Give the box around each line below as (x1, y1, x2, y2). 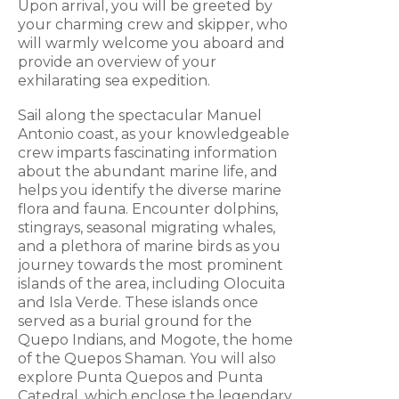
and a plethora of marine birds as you (18, 238, 281, 256)
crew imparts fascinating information (18, 144, 277, 162)
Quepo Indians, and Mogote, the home (18, 331, 293, 349)
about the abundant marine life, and (18, 163, 278, 181)
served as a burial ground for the (18, 313, 252, 330)
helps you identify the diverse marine (18, 182, 281, 199)
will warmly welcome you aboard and (18, 35, 285, 53)
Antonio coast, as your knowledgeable (18, 126, 289, 143)
